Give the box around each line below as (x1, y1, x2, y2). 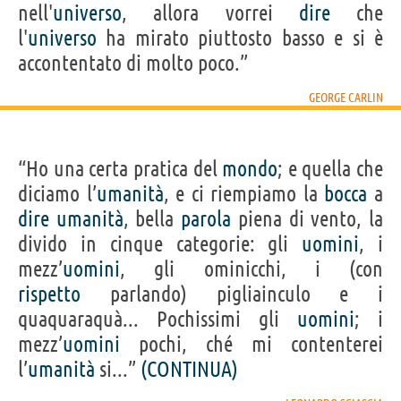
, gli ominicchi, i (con (120, 256, 383, 281)
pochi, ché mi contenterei (120, 331, 383, 356)
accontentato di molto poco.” (18, 50, 248, 75)
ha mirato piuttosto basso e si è (97, 25, 383, 50)
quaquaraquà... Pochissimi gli (18, 306, 297, 331)
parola (181, 206, 232, 231)
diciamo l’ (18, 181, 97, 206)
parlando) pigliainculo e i (81, 281, 383, 306)
